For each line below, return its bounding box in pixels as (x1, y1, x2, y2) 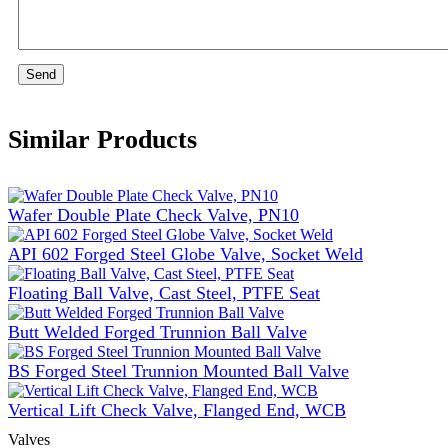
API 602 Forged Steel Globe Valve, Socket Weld (8, 243, 363, 264)
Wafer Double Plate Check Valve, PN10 (8, 204, 299, 225)
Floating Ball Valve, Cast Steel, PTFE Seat (8, 282, 320, 303)
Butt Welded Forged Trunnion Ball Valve (8, 321, 307, 342)
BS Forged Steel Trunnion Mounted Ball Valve (8, 360, 349, 381)
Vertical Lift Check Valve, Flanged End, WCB (8, 399, 346, 420)
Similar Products (8, 125, 197, 155)
